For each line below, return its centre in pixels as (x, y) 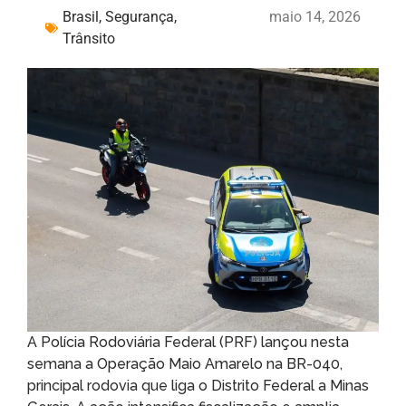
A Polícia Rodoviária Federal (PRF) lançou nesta (188, 342)
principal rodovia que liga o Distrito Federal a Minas (198, 386)
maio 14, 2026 (315, 17)
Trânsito (89, 39)
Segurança (140, 17)
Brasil (81, 17)
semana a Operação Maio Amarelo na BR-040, (185, 364)
